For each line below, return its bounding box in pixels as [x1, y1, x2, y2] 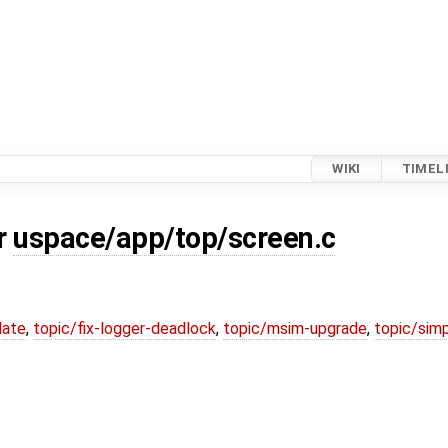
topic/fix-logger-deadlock [33, 319, 216, 339]
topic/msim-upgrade [223, 319, 367, 339]
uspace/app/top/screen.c [13, 221, 336, 256]
